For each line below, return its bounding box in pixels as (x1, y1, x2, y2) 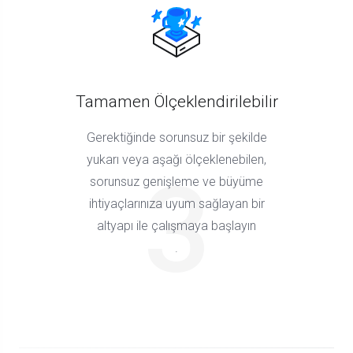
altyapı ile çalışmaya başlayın (97, 218, 256, 234)
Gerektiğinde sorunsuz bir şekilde (86, 130, 267, 146)
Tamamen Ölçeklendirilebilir (75, 92, 278, 112)
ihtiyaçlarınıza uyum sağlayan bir (88, 196, 265, 212)
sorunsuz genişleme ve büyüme (90, 174, 263, 190)
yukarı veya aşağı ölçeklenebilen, (87, 152, 266, 168)
